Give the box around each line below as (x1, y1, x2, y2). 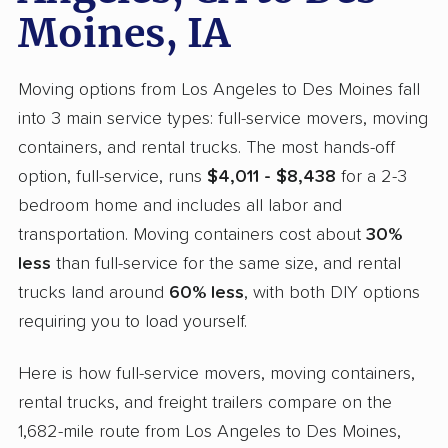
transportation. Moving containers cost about (18, 225, 366, 244)
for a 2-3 (336, 167, 407, 186)
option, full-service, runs (18, 167, 207, 186)
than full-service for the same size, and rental (51, 254, 401, 273)
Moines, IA (18, 9, 230, 59)
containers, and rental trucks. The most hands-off (18, 138, 395, 157)
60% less (169, 283, 244, 302)
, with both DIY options (244, 283, 420, 302)
